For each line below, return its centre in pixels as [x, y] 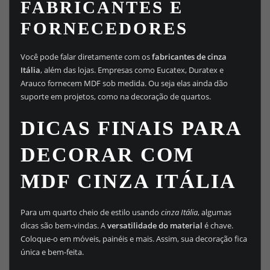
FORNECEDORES [104, 28]
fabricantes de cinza [189, 56]
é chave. [218, 226]
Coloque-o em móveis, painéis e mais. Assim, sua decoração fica [133, 239]
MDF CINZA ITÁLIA [128, 181]
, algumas [214, 212]
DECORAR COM [107, 155]
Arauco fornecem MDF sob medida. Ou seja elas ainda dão [124, 83]
